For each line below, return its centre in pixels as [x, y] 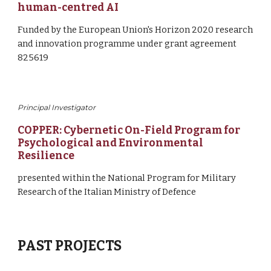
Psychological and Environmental [111, 143]
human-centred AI [68, 8]
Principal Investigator [57, 107]
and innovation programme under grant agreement [127, 44]
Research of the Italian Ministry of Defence [107, 192]
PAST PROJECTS [70, 246]
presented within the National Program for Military [127, 178]
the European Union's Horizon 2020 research [158, 30]
